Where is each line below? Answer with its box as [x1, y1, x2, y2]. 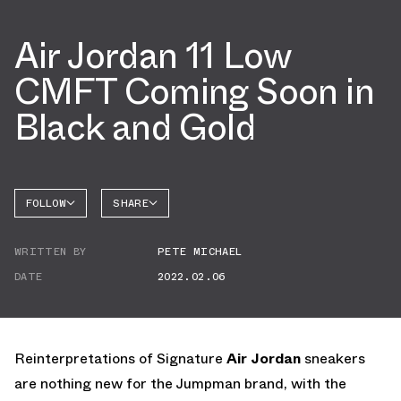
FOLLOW [26, 194, 67, 211]
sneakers [301, 347, 365, 369]
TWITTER [113, 245, 153, 260]
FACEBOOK [113, 222, 157, 236]
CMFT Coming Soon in [14, 65, 374, 117]
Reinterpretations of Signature [14, 347, 226, 369]
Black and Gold [14, 101, 255, 153]
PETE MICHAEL [158, 243, 243, 260]
